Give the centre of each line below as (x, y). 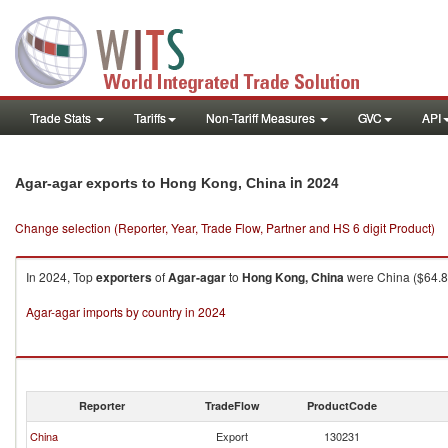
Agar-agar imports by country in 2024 (126, 311)
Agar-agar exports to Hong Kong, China (150, 183)
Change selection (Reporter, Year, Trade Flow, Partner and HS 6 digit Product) (225, 227)
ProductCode (342, 405)
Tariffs (150, 117)
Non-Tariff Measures (262, 117)
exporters (124, 277)
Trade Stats (62, 117)
